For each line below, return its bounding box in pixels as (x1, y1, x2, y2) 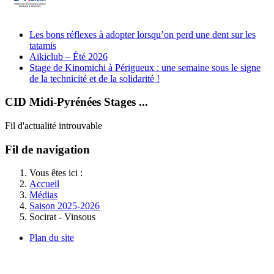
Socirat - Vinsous (29, 212, 95, 223)
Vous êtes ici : (29, 168, 87, 179)
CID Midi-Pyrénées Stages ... (5, 95, 148, 109)
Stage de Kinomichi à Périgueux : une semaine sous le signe (29, 62, 261, 73)
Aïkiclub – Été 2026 (29, 51, 108, 62)
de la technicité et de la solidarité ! (29, 73, 160, 84)
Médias (29, 190, 57, 201)
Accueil (29, 179, 59, 190)
